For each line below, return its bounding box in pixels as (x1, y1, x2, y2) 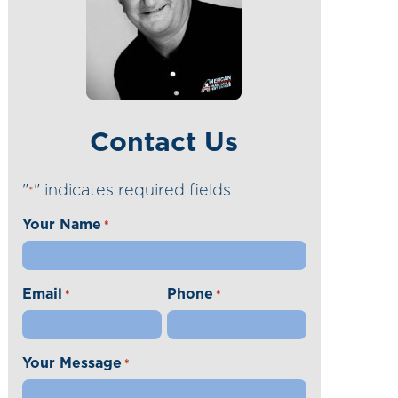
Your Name (21, 217, 101, 232)
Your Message (21, 355, 122, 370)
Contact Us (90, 129, 239, 156)
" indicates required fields (33, 182, 231, 199)
